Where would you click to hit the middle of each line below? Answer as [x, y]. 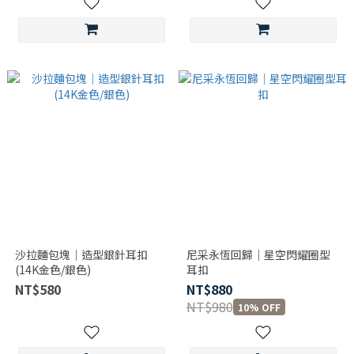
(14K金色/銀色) [53, 269]
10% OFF [259, 307]
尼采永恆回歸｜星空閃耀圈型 [258, 254]
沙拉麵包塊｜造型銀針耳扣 [81, 254]
